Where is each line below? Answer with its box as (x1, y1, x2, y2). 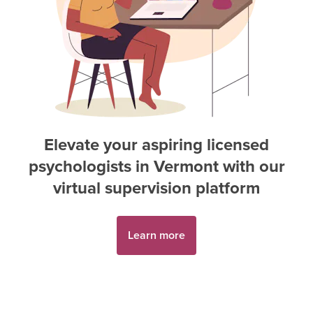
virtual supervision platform (53, 175, 260, 201)
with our (218, 154, 285, 179)
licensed (207, 132, 269, 157)
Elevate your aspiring (44, 132, 203, 157)
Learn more (128, 227, 185, 243)
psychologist (28, 154, 124, 179)
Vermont (153, 154, 219, 179)
